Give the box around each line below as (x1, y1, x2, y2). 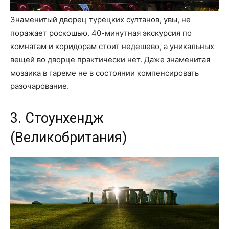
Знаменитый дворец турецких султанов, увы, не (10, 15, 191, 25)
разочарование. (10, 81, 69, 91)
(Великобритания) (10, 129, 127, 146)
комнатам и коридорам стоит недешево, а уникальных (10, 41, 214, 51)
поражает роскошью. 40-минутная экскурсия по (10, 28, 192, 38)
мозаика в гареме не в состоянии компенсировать (10, 68, 199, 78)
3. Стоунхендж (10, 110, 104, 126)
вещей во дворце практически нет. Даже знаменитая (10, 55, 210, 64)
